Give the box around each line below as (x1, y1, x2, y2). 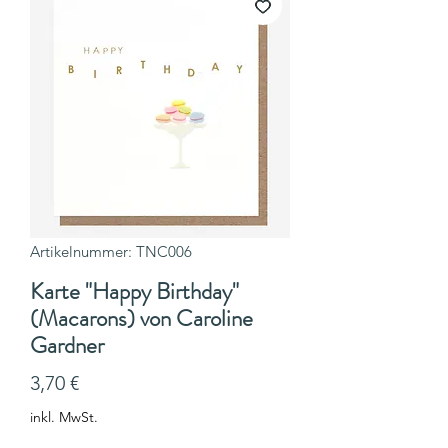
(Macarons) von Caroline (30, 302, 253, 336)
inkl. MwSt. (30, 408, 98, 427)
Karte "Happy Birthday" (30, 275, 239, 309)
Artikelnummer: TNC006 (30, 242, 192, 262)
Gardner (30, 329, 104, 363)
